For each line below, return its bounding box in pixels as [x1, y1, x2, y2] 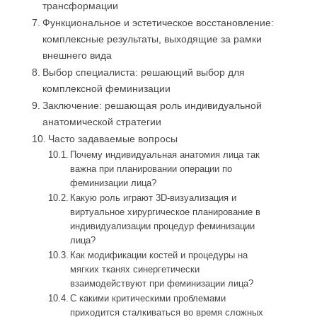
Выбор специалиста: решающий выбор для [42, 67, 245, 79]
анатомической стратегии [42, 116, 161, 128]
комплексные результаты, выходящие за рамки [42, 33, 262, 45]
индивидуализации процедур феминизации [70, 221, 255, 232]
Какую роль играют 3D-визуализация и [70, 192, 237, 204]
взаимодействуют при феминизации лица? [70, 278, 254, 289]
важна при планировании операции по [70, 163, 233, 175]
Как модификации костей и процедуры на [70, 250, 248, 261]
